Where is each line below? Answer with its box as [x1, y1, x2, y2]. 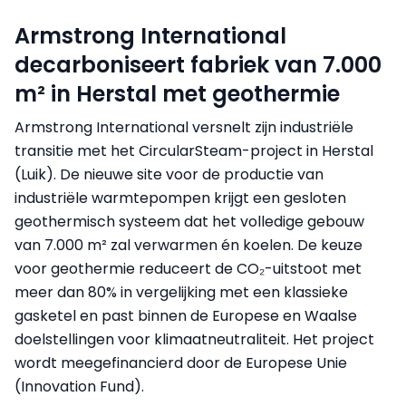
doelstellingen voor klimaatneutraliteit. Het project [14, 329, 374, 350]
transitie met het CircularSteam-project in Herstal [14, 140, 373, 161]
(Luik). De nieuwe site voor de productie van [14, 164, 324, 185]
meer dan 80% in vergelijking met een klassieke [14, 282, 348, 303]
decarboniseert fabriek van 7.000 [14, 50, 382, 80]
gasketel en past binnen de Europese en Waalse [14, 305, 357, 326]
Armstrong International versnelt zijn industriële [14, 117, 353, 138]
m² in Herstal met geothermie [14, 79, 340, 109]
